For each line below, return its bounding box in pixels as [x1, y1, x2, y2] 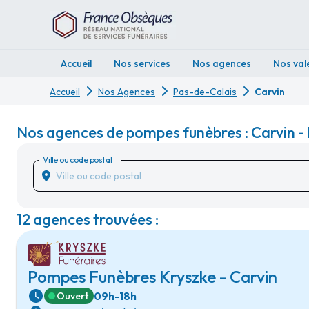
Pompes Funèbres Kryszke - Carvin [28, 266, 277, 287]
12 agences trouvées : [17, 210, 159, 229]
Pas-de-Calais [173, 86, 237, 98]
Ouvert [57, 290, 88, 302]
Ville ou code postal [43, 154, 112, 165]
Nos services [114, 57, 170, 70]
